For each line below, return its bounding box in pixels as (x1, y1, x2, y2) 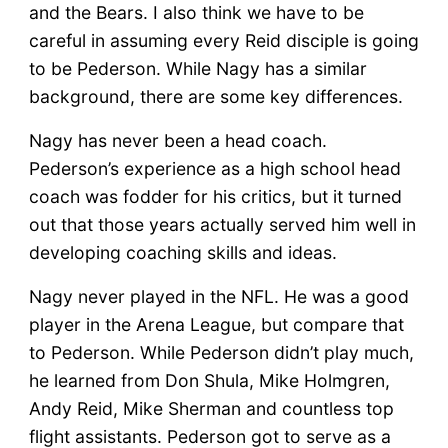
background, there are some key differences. (28, 85, 403, 107)
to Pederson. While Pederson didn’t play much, (28, 341, 414, 363)
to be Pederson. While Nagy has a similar (28, 57, 367, 79)
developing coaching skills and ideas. (28, 241, 337, 263)
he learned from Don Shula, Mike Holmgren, (28, 369, 390, 391)
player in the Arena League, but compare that (28, 313, 404, 335)
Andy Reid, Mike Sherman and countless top (28, 397, 394, 419)
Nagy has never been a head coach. (28, 129, 327, 151)
